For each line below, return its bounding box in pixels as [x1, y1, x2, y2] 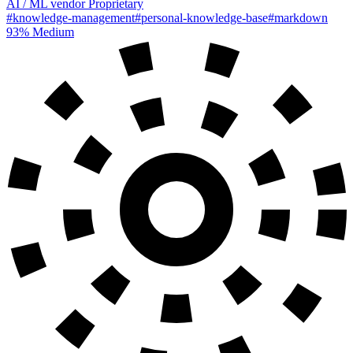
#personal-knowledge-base [135, 11, 268, 25]
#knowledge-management [6, 11, 135, 25]
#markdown [268, 11, 328, 25]
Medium [32, 25, 74, 39]
